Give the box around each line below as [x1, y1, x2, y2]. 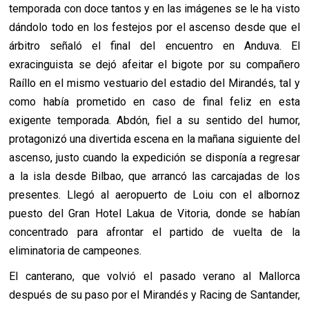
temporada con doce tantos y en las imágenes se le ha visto [9, 2, 300, 16]
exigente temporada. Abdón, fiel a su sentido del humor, [9, 114, 300, 128]
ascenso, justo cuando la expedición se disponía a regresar [9, 151, 300, 165]
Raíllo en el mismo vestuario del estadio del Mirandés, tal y [9, 77, 300, 90]
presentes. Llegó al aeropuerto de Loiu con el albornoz [9, 188, 300, 202]
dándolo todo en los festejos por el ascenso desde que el [9, 21, 300, 34]
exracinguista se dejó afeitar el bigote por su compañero [9, 58, 300, 72]
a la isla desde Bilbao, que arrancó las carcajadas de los [9, 170, 300, 183]
